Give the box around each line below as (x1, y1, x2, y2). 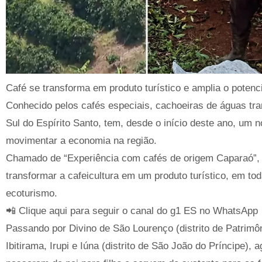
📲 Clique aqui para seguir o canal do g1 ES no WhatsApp (6, 205, 258, 216)
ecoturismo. (6, 187, 57, 199)
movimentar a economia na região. (6, 135, 157, 146)
